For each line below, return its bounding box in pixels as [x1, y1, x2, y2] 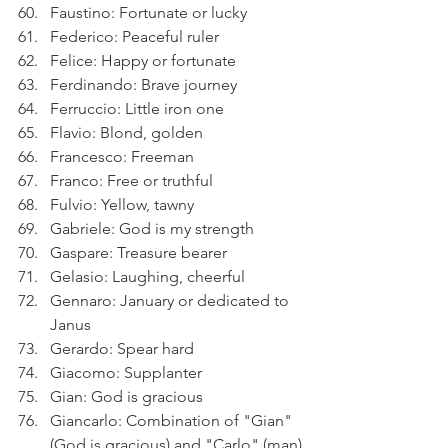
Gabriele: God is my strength [50, 219, 254, 238]
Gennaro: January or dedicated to [50, 291, 293, 310]
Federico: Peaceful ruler [50, 27, 219, 46]
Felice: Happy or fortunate [50, 51, 236, 70]
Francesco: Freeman [50, 147, 194, 166]
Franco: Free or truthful [50, 171, 213, 190]
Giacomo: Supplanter [50, 363, 202, 382]
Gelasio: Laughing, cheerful [50, 267, 245, 286]
